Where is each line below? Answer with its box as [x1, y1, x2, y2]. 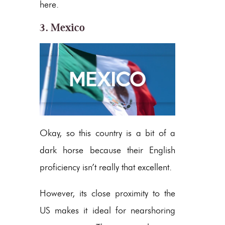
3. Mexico [40, 21, 85, 34]
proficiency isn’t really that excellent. [40, 161, 172, 173]
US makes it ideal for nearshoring [40, 204, 175, 216]
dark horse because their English [40, 144, 175, 156]
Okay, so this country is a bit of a [40, 127, 175, 139]
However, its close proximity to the [40, 187, 175, 199]
